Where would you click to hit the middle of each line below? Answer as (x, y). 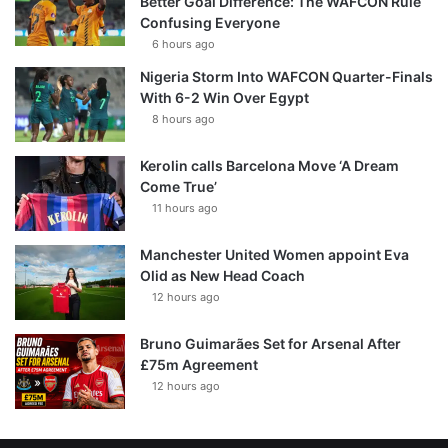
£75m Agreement (199, 364)
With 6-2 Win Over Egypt (224, 97)
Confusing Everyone (210, 22)
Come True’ (178, 186)
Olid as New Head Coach (222, 275)
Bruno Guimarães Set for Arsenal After (270, 343)
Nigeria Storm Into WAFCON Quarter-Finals (286, 76)
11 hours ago (185, 207)
